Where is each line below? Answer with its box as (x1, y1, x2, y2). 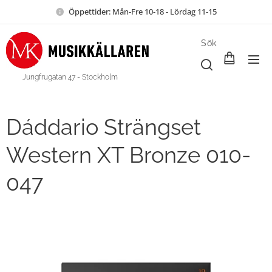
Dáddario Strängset (6, 114, 201, 140)
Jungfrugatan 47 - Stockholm (6, 72, 118, 81)
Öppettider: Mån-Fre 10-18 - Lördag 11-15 (69, 5, 217, 17)
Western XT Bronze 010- (6, 142, 251, 168)
